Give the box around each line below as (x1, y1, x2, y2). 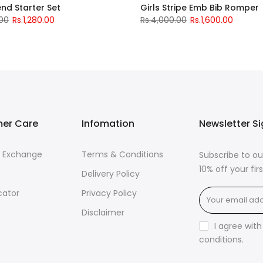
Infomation (82, 117, 134, 130)
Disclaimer (82, 207, 124, 218)
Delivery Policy (82, 168, 140, 180)
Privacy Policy (82, 187, 137, 199)
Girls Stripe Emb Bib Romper (140, 2, 259, 14)
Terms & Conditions (82, 149, 163, 160)
